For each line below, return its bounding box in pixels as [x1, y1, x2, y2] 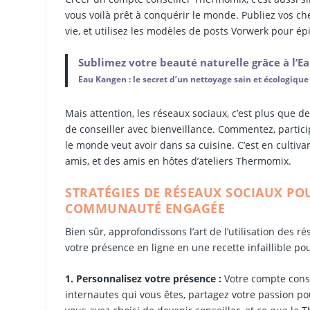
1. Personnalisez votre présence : [65, 272, 222, 286]
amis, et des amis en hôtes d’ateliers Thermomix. [65, 154, 292, 168]
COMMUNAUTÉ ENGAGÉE [65, 199, 226, 217]
